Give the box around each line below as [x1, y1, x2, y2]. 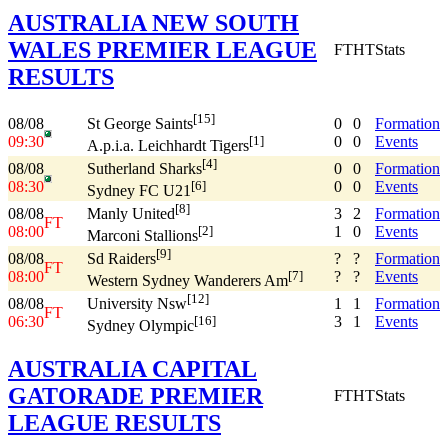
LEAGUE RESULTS [8, 409, 221, 436]
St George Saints [87, 115, 193, 133]
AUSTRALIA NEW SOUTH [8, 9, 299, 36]
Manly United [87, 205, 175, 223]
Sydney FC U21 [87, 182, 191, 200]
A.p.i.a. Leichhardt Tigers [87, 137, 249, 155]
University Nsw [87, 295, 187, 313]
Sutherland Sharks [87, 160, 202, 178]
